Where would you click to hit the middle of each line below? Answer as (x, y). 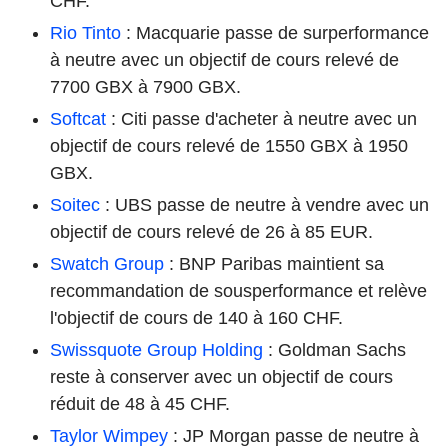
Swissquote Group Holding (156, 349)
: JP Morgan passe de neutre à (293, 435)
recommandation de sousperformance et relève (238, 290)
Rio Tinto (85, 32)
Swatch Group (107, 263)
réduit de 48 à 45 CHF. (140, 403)
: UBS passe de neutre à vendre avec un (264, 204)
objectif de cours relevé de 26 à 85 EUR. (211, 231)
